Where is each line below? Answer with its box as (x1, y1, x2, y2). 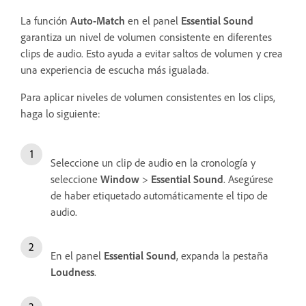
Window (100, 171, 139, 186)
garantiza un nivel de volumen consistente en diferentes (20, 29, 272, 44)
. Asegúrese (223, 171, 273, 186)
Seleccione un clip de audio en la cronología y (51, 155, 255, 169)
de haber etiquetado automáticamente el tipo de (51, 188, 268, 202)
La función (20, 13, 70, 27)
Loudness (51, 264, 94, 279)
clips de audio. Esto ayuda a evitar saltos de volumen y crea (20, 46, 283, 60)
